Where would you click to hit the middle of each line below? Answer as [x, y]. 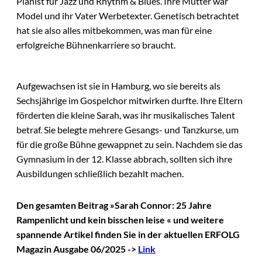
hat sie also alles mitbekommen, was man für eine [114, 30]
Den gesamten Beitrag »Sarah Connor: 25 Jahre [114, 205]
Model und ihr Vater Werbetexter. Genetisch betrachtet [128, 16]
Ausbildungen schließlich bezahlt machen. [100, 174]
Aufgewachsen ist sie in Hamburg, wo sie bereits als [118, 86]
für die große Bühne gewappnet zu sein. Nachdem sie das [130, 144]
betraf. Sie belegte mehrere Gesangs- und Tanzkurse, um [127, 130]
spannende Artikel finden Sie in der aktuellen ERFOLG [128, 234]
